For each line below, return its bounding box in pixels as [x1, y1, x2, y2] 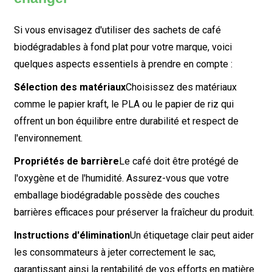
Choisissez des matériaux [125, 81, 237, 93]
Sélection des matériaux [13, 81, 126, 93]
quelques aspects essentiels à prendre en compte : [13, 58, 233, 70]
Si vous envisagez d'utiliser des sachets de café [13, 24, 221, 36]
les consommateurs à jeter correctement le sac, [13, 246, 216, 258]
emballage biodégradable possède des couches [13, 189, 220, 201]
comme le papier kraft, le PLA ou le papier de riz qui [13, 98, 234, 110]
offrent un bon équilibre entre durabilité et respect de [13, 115, 239, 127]
